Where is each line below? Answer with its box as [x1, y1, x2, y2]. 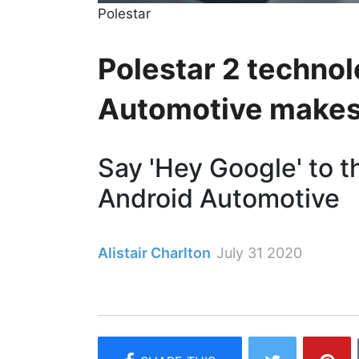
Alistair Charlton [98, 244, 211, 261]
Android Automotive [98, 182, 340, 214]
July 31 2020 [216, 244, 302, 261]
